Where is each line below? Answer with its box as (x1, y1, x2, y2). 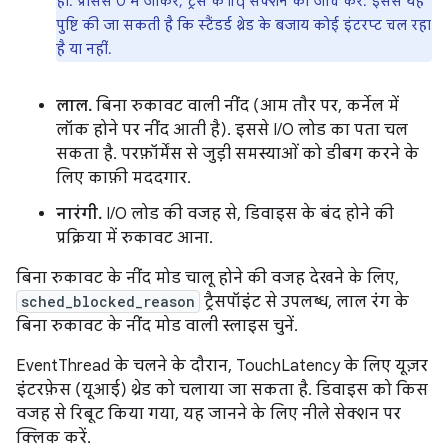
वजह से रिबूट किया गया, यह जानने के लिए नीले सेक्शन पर (16, 403, 401, 424)
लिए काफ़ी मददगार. (56, 167, 191, 188)
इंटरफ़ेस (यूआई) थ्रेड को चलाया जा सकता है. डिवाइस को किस (16, 379, 428, 400)
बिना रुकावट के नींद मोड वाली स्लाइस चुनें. (16, 315, 298, 336)
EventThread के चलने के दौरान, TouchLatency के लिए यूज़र (16, 355, 428, 376)
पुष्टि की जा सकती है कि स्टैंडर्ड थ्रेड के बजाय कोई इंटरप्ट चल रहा (56, 15, 431, 34)
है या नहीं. (56, 39, 112, 58)
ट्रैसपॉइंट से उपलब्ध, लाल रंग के (200, 291, 409, 312)
